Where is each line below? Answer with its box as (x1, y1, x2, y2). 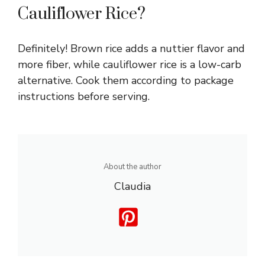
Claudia (114, 179, 151, 193)
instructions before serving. (18, 89, 150, 104)
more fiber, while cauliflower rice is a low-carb (18, 57, 241, 72)
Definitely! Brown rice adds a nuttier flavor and (18, 41, 245, 56)
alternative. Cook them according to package (18, 73, 234, 88)
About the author (104, 161, 161, 172)
